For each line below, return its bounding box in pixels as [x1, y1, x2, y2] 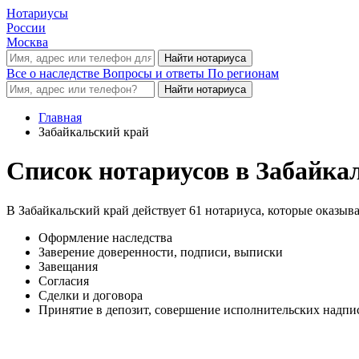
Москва [6, 35, 48, 49]
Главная [38, 111, 82, 124]
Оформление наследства [38, 230, 172, 244]
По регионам [208, 67, 279, 80]
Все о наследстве [6, 67, 103, 80]
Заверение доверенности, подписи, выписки [38, 244, 283, 259]
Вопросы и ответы [103, 67, 208, 80]
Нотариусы [6, 6, 68, 20]
